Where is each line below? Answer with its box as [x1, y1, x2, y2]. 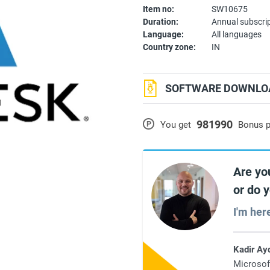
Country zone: [143, 42, 196, 52]
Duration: [143, 16, 179, 27]
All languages [212, 29, 262, 39]
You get [160, 119, 192, 130]
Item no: [143, 4, 175, 14]
